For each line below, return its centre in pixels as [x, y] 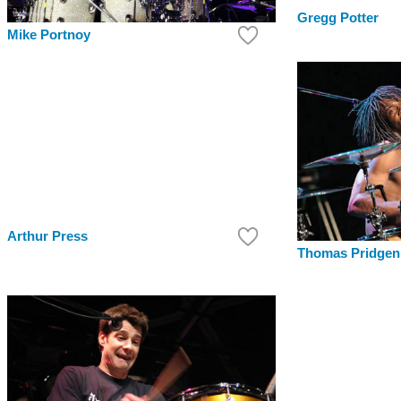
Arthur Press [47, 237]
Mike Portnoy [49, 35]
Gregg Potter [338, 18]
